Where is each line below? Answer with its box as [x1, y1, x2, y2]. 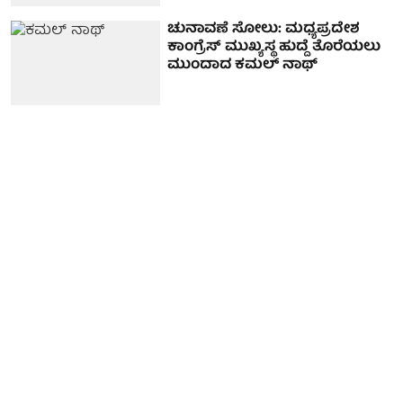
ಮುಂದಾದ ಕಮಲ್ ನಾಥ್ [167, 53, 318, 79]
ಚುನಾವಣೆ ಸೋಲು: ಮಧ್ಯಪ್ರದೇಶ [167, 17, 361, 43]
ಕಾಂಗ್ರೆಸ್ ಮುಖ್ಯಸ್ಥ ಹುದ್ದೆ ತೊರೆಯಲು [167, 35, 381, 61]
